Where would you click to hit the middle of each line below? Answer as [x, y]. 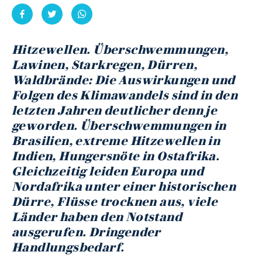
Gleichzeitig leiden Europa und [108, 171]
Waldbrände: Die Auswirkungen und [123, 80]
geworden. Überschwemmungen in [119, 125]
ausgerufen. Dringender [86, 232]
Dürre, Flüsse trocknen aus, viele [115, 201]
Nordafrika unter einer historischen [124, 186]
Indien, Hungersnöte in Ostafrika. [116, 156]
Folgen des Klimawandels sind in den [125, 95]
